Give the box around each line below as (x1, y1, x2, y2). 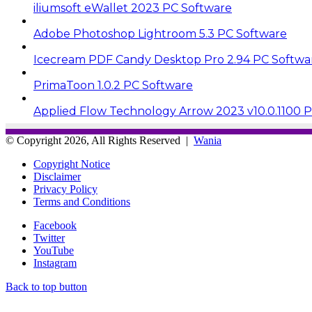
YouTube (33, 244, 74, 256)
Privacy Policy (33, 182, 97, 195)
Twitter (33, 231, 65, 244)
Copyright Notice (33, 157, 110, 170)
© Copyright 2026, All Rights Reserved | (6, 134, 194, 146)
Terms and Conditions (33, 195, 130, 208)
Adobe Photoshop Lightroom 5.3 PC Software (33, 26, 287, 40)
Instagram (33, 256, 77, 269)
